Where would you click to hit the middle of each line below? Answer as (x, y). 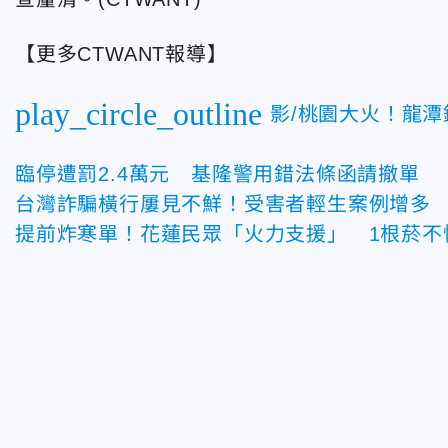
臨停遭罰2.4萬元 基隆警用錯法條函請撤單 (217, 174)
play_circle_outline (138, 114)
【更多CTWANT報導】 (121, 54)
